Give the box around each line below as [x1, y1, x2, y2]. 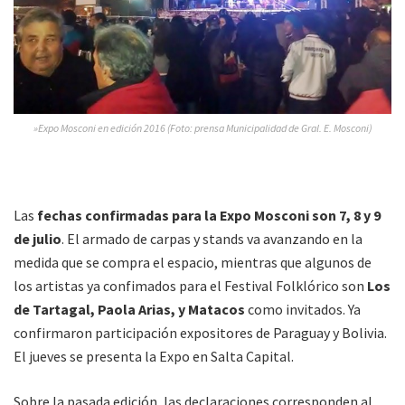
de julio [14, 230, 61, 249]
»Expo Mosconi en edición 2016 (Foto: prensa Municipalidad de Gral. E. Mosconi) [33, 121, 372, 136]
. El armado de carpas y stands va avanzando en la [61, 230, 363, 249]
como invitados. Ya [245, 300, 361, 319]
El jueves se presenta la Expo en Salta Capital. [14, 347, 294, 366]
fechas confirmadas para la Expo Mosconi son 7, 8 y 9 [37, 206, 381, 225]
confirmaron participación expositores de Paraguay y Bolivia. [14, 324, 387, 343]
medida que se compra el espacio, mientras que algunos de [14, 253, 372, 272]
